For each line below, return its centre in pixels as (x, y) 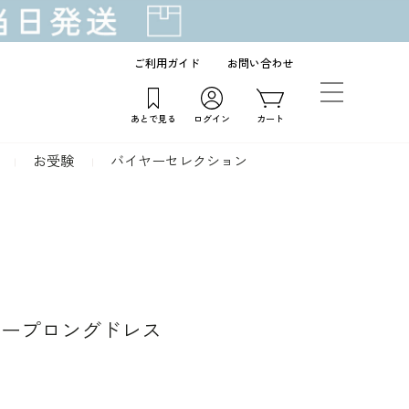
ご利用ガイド (167, 64)
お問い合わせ (260, 64)
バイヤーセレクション (179, 162)
